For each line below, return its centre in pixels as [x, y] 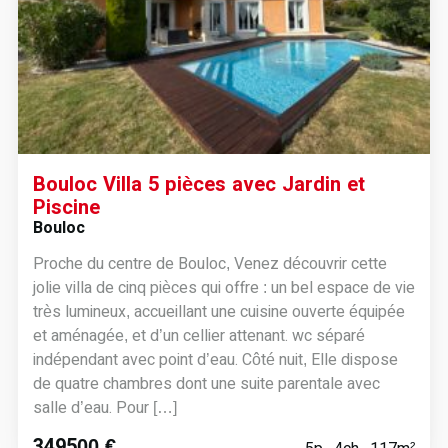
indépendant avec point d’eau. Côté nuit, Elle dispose [215, 359]
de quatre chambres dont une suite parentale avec [206, 383]
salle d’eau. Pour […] [104, 407]
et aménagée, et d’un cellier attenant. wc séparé [198, 335]
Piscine [66, 207]
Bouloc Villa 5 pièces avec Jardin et [198, 184]
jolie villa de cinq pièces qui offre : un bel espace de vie [223, 287]
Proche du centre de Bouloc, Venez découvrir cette [209, 263]
